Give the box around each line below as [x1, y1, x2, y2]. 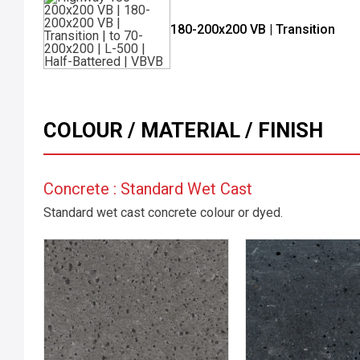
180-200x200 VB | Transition [170, 22, 335, 37]
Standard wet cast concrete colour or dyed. [43, 205, 283, 220]
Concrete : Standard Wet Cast [43, 179, 252, 198]
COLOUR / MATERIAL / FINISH [43, 118, 323, 142]
